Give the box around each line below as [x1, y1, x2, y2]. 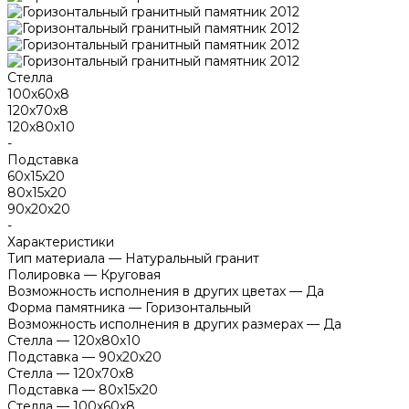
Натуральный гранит [125, 249, 259, 267]
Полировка [7, 266, 80, 283]
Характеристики [7, 233, 114, 250]
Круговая [100, 266, 161, 283]
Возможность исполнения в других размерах [7, 315, 303, 332]
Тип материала [7, 249, 105, 267]
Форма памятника [7, 299, 125, 316]
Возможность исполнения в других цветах [7, 282, 286, 299]
